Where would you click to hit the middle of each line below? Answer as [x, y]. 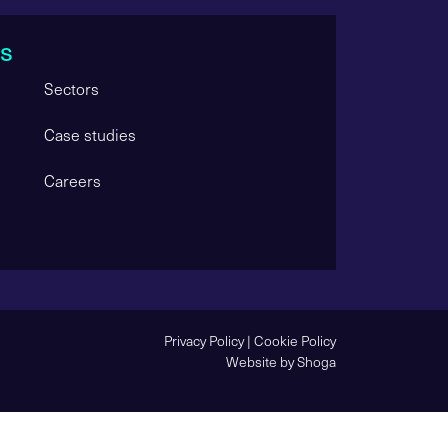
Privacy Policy [204, 340]
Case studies [89, 134]
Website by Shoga [281, 361]
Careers [72, 180]
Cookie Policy [295, 340]
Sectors [71, 88]
